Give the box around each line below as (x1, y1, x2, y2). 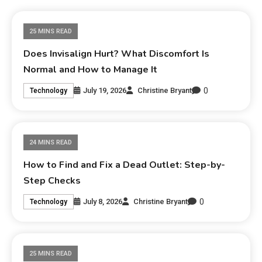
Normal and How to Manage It (23, 63, 158, 76)
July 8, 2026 (83, 197, 123, 206)
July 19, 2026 (83, 86, 127, 95)
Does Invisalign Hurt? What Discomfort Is (23, 47, 210, 60)
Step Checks (23, 174, 81, 187)
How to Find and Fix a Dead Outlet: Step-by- (23, 158, 226, 171)
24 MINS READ (29, 138, 73, 146)
